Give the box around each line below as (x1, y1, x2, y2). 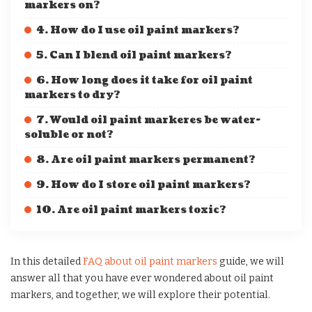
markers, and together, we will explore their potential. (10, 288, 270, 301)
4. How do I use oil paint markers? (36, 23, 240, 37)
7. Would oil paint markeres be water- (36, 113, 260, 127)
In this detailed (10, 255, 83, 267)
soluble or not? (24, 127, 114, 141)
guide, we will (217, 255, 284, 267)
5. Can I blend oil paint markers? (36, 48, 232, 62)
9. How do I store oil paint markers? (36, 178, 251, 192)
